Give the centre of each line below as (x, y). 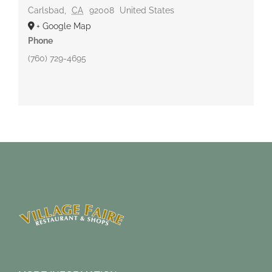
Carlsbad (46, 10)
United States (147, 10)
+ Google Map (63, 26)
